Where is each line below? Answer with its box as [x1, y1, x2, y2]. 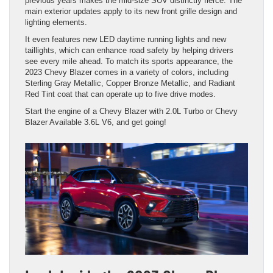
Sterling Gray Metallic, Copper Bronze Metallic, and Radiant [25, 78, 235, 88]
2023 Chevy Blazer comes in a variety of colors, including [25, 67, 229, 77]
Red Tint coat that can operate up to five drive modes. [25, 89, 216, 99]
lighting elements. [25, 17, 87, 27]
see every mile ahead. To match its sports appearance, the [25, 56, 233, 66]
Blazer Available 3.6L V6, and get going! [25, 117, 166, 127]
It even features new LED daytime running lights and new [25, 34, 226, 44]
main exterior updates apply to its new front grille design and [25, 6, 237, 16]
